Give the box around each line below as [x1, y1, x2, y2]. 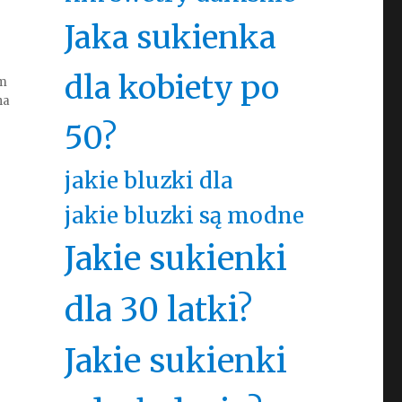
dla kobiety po [64, 67, 279, 108]
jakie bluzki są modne [64, 202, 304, 230]
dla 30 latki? [64, 290, 252, 330]
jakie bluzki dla [64, 167, 233, 195]
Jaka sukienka [64, 17, 276, 57]
